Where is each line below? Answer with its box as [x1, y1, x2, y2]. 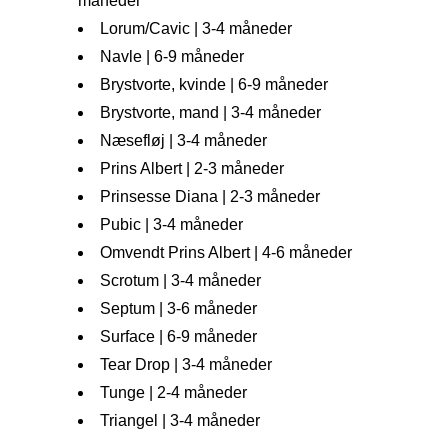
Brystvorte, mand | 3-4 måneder [100, 104, 321, 122]
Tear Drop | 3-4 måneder [100, 356, 272, 374]
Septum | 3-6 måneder [100, 300, 257, 318]
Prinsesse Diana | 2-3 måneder [100, 188, 320, 206]
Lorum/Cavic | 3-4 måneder [100, 20, 292, 38]
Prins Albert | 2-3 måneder [100, 160, 284, 178]
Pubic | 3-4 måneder [100, 216, 243, 234]
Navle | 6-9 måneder [100, 48, 244, 66]
